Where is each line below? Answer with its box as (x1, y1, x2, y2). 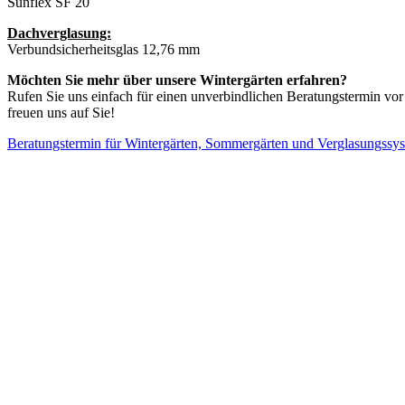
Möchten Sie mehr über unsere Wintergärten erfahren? (7, 71, 347, 88)
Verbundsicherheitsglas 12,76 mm (7, 41, 200, 57)
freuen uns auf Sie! (7, 104, 115, 120)
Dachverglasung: (7, 24, 111, 41)
